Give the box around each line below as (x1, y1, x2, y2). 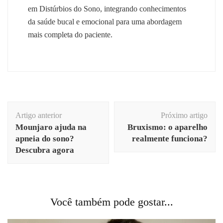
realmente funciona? (132, 134, 208, 144)
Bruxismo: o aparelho (127, 122, 208, 132)
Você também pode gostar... (50, 196, 173, 209)
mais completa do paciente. (28, 30, 112, 39)
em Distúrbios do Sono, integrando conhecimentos (28, 4, 186, 13)
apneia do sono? (15, 134, 74, 144)
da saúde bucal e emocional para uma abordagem (28, 17, 182, 26)
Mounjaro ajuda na (15, 122, 87, 132)
